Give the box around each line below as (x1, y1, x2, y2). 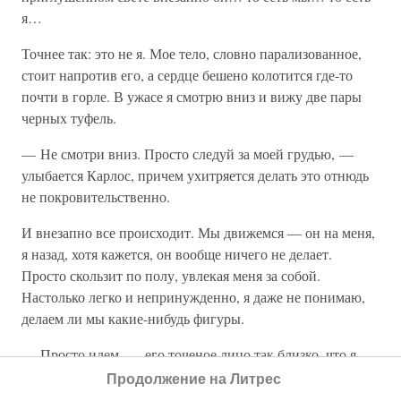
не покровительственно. (21, 187, 170, 206)
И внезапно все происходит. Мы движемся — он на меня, (21, 223, 375, 242)
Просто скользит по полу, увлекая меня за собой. (21, 266, 320, 285)
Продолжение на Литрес (106, 371, 281, 387)
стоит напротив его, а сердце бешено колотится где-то (21, 65, 353, 84)
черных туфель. (21, 108, 116, 127)
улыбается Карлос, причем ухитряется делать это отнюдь (21, 166, 369, 184)
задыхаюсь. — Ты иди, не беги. (21, 366, 214, 385)
